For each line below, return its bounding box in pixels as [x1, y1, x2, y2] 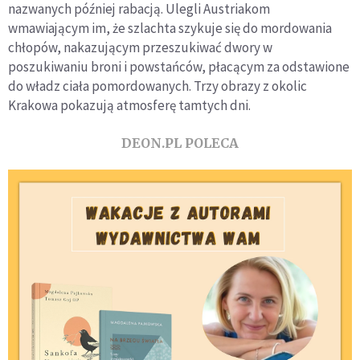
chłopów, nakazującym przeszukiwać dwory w [8, 39, 272, 57]
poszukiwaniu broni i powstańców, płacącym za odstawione [8, 58, 350, 76]
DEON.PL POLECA [121, 135, 239, 152]
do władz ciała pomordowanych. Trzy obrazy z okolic [8, 77, 307, 96]
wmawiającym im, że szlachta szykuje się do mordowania [8, 19, 332, 38]
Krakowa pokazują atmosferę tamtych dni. [8, 96, 251, 115]
